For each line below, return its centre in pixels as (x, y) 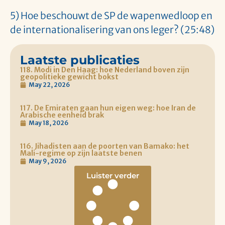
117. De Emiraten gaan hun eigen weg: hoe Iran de (108, 108)
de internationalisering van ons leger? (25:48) (112, 30)
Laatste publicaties (80, 60)
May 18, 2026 (48, 123)
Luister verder (113, 175)
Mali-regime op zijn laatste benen (81, 153)
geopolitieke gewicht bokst (69, 77)
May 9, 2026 (47, 161)
